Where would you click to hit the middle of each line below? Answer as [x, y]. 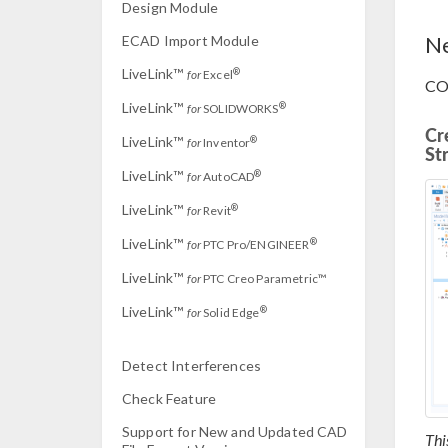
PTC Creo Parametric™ [264, 278]
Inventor [225, 142]
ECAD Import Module [190, 40]
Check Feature [169, 398]
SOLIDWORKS [239, 108]
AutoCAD [227, 176]
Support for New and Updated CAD [235, 431]
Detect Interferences [191, 365]
